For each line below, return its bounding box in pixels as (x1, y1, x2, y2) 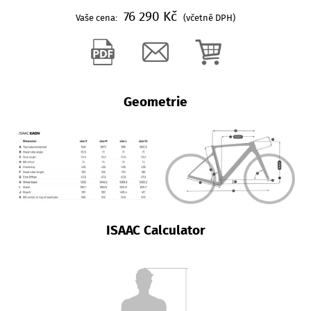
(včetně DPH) (183, 11, 236, 24)
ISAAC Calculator (110, 220, 205, 239)
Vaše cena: (75, 11, 124, 24)
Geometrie (132, 92, 187, 111)
